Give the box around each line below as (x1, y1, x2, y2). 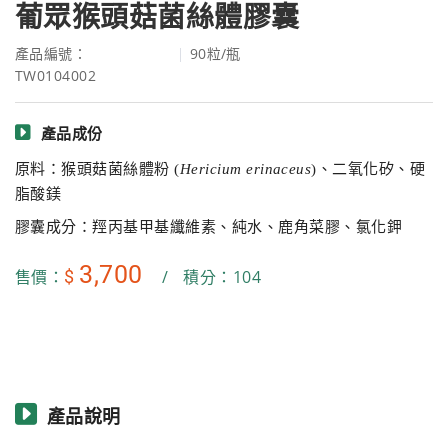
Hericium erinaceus (179, 160, 312, 177)
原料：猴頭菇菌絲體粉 (15, 160, 175, 177)
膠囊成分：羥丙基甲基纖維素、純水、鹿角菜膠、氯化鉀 (15, 218, 402, 235)
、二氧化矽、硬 (316, 160, 426, 177)
